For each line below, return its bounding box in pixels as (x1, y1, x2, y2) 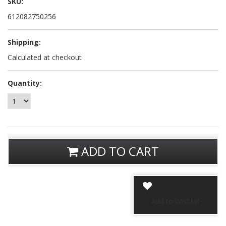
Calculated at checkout (8, 52, 82, 63)
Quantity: (8, 78, 42, 88)
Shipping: (8, 37, 41, 47)
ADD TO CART (78, 143, 159, 160)
